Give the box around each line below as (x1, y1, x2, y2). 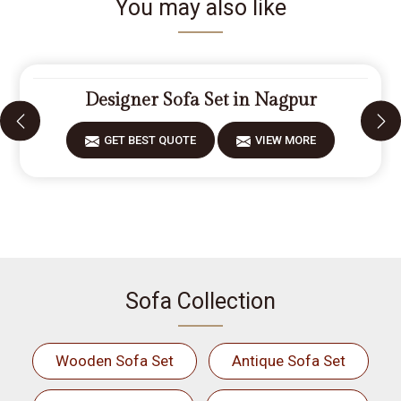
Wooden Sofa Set (55, 352, 174, 370)
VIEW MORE (255, 133, 316, 147)
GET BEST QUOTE (104, 133, 196, 147)
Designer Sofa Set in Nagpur (84, 90, 317, 111)
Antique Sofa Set (232, 352, 346, 370)
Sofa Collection (125, 288, 276, 314)
